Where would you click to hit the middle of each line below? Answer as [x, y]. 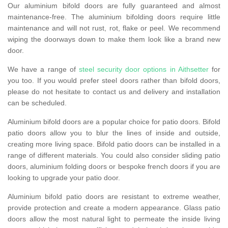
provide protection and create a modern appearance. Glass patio [114, 208]
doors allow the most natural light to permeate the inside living [114, 219]
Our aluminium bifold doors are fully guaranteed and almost [114, 6]
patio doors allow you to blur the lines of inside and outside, [114, 133]
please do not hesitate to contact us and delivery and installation [114, 92]
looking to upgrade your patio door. [64, 178]
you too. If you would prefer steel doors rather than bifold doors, [114, 81]
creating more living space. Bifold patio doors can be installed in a [114, 144]
